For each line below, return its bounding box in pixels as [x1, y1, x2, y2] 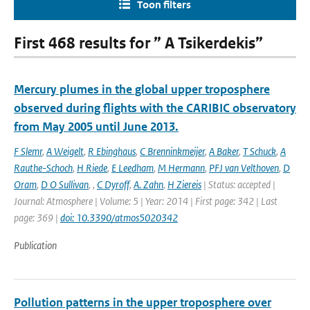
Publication [14, 239, 57, 252]
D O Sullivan [41, 178, 89, 191]
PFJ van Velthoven [209, 161, 279, 174]
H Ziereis [167, 178, 201, 191]
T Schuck [243, 145, 276, 158]
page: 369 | [14, 211, 60, 224]
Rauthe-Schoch [14, 161, 73, 174]
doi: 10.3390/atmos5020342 [60, 211, 178, 224]
